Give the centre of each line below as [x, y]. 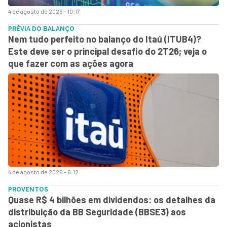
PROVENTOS [28, 189]
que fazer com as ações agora [71, 63]
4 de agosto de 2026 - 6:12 [43, 172]
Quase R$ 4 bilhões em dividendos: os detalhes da [112, 199]
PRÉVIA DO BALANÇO [41, 29]
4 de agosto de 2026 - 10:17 [44, 11]
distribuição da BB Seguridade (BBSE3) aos [97, 212]
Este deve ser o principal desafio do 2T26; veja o [107, 51]
